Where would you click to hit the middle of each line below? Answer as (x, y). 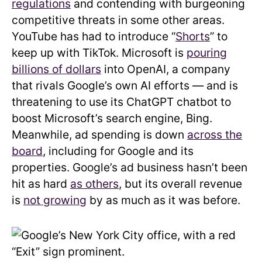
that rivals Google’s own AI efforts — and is (125, 85)
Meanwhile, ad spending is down (99, 134)
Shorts (193, 36)
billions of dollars (56, 69)
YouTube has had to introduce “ (94, 36)
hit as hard (41, 183)
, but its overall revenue (180, 183)
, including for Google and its (118, 151)
